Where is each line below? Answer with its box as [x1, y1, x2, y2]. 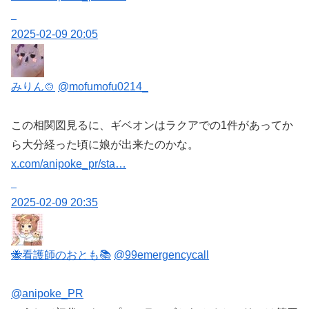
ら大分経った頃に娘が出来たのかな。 [11, 139, 199, 151]
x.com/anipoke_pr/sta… [11, 158, 126, 170]
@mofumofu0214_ [58, 81, 148, 93]
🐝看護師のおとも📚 [11, 249, 111, 261]
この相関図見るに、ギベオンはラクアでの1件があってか [11, 119, 293, 132]
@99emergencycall [114, 249, 209, 261]
